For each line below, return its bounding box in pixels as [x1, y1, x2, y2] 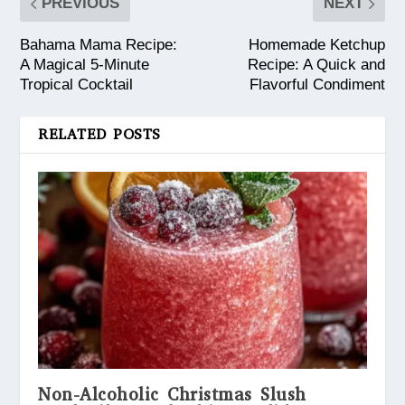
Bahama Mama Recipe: [20, 36, 178, 54]
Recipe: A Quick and [247, 56, 385, 74]
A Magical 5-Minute [20, 56, 150, 74]
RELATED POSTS [38, 125, 161, 145]
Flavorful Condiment [249, 76, 385, 94]
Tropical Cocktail [20, 76, 134, 94]
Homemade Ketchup [248, 36, 385, 54]
